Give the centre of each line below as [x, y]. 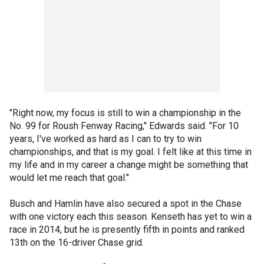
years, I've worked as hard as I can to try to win [105, 139]
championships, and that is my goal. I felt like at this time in [131, 152]
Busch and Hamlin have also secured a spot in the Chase [126, 204]
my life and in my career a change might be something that [129, 165]
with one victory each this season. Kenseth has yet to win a [131, 217]
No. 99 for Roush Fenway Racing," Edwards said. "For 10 [124, 126]
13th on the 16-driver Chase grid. [77, 242]
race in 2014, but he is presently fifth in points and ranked [127, 230]
